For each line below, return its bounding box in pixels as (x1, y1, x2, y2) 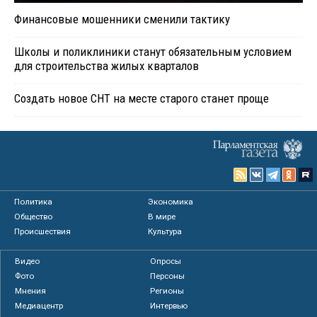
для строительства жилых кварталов (14, 59, 199, 74)
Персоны (149, 271, 185, 282)
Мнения (15, 286, 46, 296)
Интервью (149, 301, 188, 311)
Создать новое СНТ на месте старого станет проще (14, 91, 269, 106)
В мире (148, 212, 176, 222)
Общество (14, 212, 52, 222)
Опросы (149, 256, 181, 267)
